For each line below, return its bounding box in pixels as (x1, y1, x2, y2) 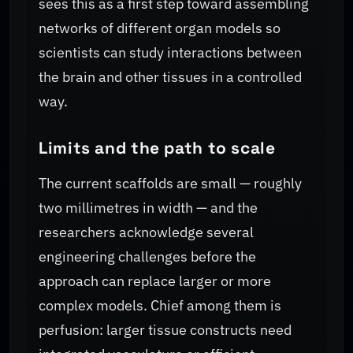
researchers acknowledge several (39, 222, 254, 241)
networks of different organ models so (39, 18, 281, 37)
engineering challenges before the (39, 247, 256, 266)
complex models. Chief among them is (39, 295, 281, 314)
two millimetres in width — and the (39, 198, 258, 217)
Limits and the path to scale (39, 137, 276, 159)
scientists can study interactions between (39, 43, 302, 61)
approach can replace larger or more (39, 271, 271, 290)
